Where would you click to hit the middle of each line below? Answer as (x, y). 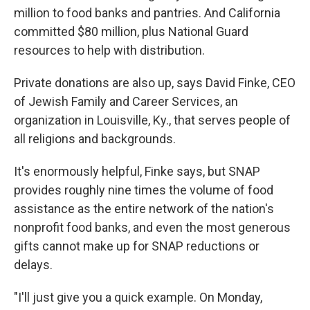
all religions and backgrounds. (95, 139)
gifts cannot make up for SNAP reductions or (137, 246)
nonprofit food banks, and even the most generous (152, 227)
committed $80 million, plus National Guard (131, 31)
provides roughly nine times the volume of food (144, 190)
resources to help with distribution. (109, 50)
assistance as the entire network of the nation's (144, 209)
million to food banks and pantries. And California (147, 13)
